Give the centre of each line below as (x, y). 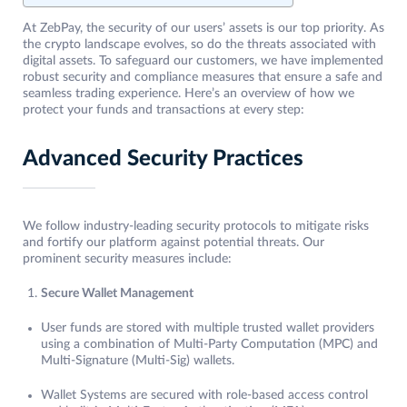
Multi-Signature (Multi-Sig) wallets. (138, 361)
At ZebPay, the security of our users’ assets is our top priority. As (203, 29)
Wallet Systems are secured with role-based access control (204, 396)
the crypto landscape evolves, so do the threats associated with (199, 45)
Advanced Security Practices (163, 159)
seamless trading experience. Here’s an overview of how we (189, 94)
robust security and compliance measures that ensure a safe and (203, 78)
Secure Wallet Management (117, 294)
